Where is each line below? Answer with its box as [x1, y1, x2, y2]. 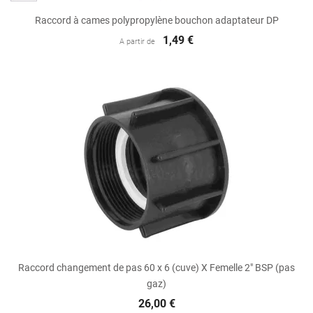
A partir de [119, 36, 155, 46]
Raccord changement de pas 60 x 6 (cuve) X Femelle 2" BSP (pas [18, 262, 295, 274]
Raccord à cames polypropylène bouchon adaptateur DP [34, 14, 279, 26]
